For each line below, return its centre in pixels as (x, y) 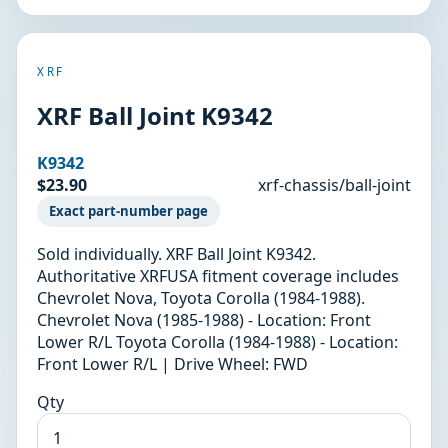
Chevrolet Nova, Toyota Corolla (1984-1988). (201, 297)
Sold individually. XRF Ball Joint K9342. (176, 253)
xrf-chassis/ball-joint (334, 184)
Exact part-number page (128, 211)
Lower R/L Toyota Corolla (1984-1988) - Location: (217, 341)
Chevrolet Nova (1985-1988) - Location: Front (204, 319)
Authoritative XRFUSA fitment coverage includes (218, 275)
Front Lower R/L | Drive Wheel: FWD (172, 363)
